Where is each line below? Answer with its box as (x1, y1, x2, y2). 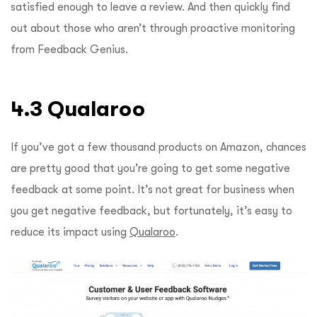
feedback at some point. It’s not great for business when (11, 183, 294, 196)
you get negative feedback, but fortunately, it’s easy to (11, 204, 292, 217)
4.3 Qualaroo (11, 96, 145, 120)
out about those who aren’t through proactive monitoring (11, 21, 295, 35)
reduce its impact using (11, 225, 129, 238)
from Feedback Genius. (11, 42, 128, 56)
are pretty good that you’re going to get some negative (11, 161, 290, 175)
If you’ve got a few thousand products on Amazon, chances (11, 140, 306, 154)
